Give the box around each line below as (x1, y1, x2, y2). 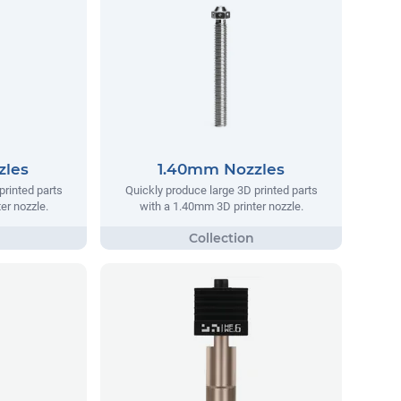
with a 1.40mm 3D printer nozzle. (139, 199, 303, 213)
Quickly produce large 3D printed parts (124, 183, 318, 197)
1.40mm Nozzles (158, 159, 285, 178)
